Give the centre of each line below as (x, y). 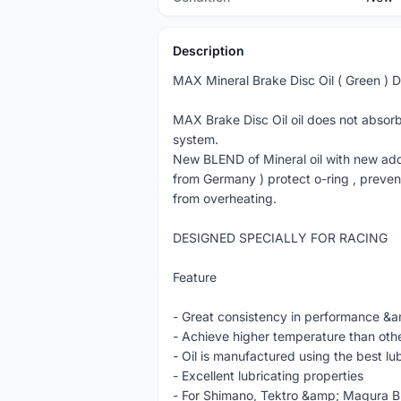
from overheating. (225, 198)
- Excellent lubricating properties (268, 375)
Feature (195, 277)
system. (196, 139)
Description (209, 51)
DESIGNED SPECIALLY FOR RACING (280, 238)
